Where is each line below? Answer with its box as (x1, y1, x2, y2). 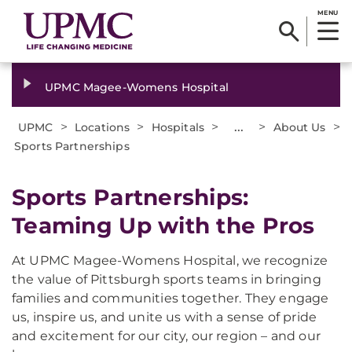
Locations (75, 120, 130, 134)
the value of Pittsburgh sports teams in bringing (12, 272, 321, 287)
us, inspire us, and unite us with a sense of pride (12, 310, 317, 324)
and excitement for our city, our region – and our (12, 328, 321, 343)
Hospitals (151, 120, 205, 134)
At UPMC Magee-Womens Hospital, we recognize (12, 253, 328, 268)
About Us (273, 120, 326, 134)
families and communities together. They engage (12, 291, 329, 306)
